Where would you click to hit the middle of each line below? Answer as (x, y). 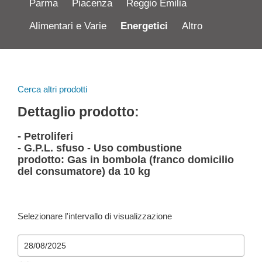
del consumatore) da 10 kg (84, 171)
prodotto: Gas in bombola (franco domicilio (126, 159)
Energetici (144, 26)
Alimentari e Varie (68, 26)
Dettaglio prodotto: (78, 112)
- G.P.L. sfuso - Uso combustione (100, 148)
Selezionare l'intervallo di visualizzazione (95, 216)
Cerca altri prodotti (52, 89)
